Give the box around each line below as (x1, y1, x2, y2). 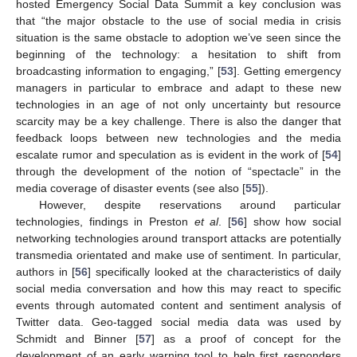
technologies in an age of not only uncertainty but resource (16, 97, 341, 111)
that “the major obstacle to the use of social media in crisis (16, 14, 341, 27)
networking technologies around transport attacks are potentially (16, 231, 341, 245)
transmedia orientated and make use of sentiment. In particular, (16, 248, 341, 261)
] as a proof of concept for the (151, 331, 342, 345)
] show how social (244, 214, 342, 228)
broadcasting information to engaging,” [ (16, 64, 221, 77)
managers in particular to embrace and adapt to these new (16, 80, 341, 94)
